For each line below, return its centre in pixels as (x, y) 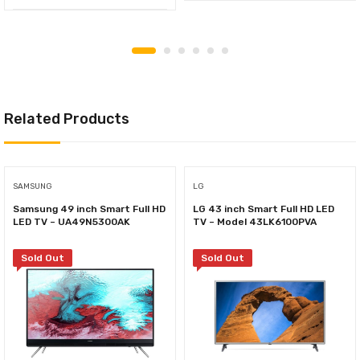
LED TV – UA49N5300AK (72, 222)
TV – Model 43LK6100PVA (255, 222)
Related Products (67, 119)
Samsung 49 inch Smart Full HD (89, 209)
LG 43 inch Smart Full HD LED (264, 209)
